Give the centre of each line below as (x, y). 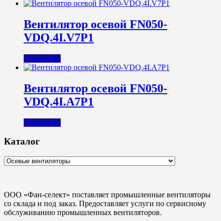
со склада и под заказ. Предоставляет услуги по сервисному (105, 204)
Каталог (22, 142)
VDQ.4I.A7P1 (59, 101)
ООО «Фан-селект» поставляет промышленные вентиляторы (107, 195)
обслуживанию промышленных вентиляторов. (83, 213)
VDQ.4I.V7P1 (59, 38)
